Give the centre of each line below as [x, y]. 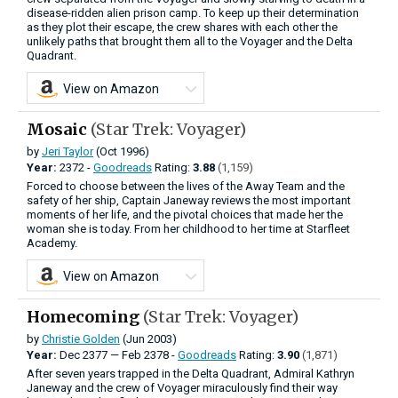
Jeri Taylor [68, 151]
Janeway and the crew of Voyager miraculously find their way [182, 387]
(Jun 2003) [148, 338]
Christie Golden [81, 338]
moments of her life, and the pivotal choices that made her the [185, 214]
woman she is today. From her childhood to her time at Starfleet [188, 228]
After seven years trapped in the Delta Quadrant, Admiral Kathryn [191, 373]
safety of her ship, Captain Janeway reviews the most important [189, 200]
